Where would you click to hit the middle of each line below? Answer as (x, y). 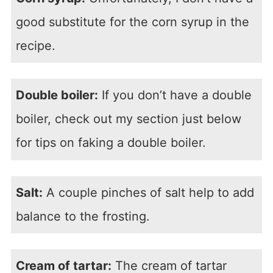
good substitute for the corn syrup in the (132, 22)
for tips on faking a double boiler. (112, 143)
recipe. (37, 45)
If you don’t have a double (175, 95)
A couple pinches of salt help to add (148, 192)
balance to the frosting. (84, 216)
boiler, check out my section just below (128, 119)
